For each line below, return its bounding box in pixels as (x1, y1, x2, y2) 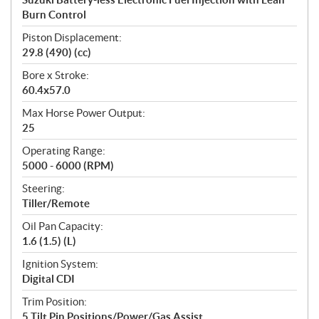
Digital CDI (22, 272, 75, 285)
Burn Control (22, 8, 86, 21)
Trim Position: (22, 295, 87, 308)
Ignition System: (22, 257, 98, 270)
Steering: (22, 182, 65, 194)
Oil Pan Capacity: (22, 219, 103, 232)
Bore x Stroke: (22, 68, 89, 81)
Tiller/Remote (22, 197, 90, 209)
